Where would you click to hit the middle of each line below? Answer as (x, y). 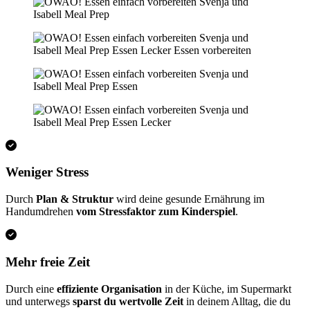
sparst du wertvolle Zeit (128, 301)
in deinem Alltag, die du (237, 301)
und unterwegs (39, 301)
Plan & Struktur (75, 199)
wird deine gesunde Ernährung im (189, 199)
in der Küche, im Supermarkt (227, 289)
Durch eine (31, 289)
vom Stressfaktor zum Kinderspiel (156, 212)
